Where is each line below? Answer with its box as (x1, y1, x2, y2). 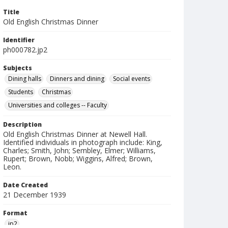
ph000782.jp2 (3, 45, 47, 54)
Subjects (3, 64, 32, 72)
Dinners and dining (50, 74, 104, 83)
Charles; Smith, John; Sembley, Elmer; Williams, (3, 146, 156, 155)
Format (3, 209, 27, 217)
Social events (113, 74, 150, 83)
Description (3, 120, 42, 129)
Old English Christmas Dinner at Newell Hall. (3, 129, 147, 139)
